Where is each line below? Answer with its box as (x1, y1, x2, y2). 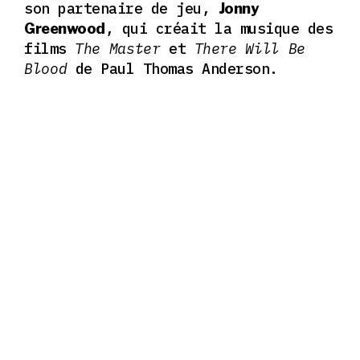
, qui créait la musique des (104, 18, 333, 38)
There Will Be (194, 39, 305, 58)
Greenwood (24, 19, 105, 37)
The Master (66, 39, 161, 58)
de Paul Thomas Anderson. (67, 59, 278, 78)
